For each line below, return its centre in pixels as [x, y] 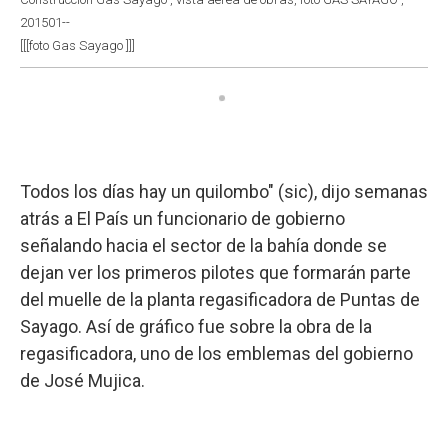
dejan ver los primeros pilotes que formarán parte [215, 272]
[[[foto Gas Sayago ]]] [77, 45]
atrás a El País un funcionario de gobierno [182, 218]
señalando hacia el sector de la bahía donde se [203, 245]
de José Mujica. [82, 380]
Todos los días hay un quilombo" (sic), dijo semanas [224, 191]
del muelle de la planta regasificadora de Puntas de [220, 299]
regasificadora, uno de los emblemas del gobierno [216, 353]
